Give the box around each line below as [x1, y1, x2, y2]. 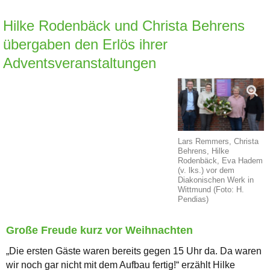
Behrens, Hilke [178, 146, 230, 155]
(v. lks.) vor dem [178, 165, 235, 175]
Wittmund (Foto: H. [178, 184, 245, 194]
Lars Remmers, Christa [178, 136, 259, 146]
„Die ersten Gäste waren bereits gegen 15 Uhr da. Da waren [6, 245, 262, 256]
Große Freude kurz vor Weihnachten [6, 224, 193, 236]
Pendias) [178, 194, 209, 204]
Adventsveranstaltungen [3, 54, 156, 71]
